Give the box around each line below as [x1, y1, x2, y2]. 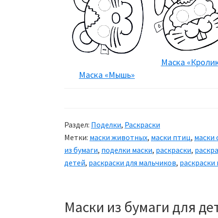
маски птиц [151, 132, 191, 142]
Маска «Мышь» [79, 69, 135, 81]
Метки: [64, 132, 90, 142]
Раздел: [64, 120, 91, 129]
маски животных [90, 132, 147, 142]
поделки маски [101, 145, 152, 155]
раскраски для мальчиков [89, 158, 176, 167]
